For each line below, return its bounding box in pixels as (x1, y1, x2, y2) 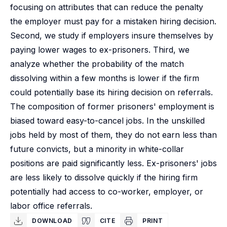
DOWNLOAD (32, 217, 72, 224)
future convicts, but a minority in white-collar (10, 144, 184, 154)
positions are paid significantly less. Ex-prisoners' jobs (10, 158, 217, 168)
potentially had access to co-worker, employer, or (10, 186, 203, 197)
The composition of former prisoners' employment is (10, 101, 214, 111)
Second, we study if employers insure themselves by (10, 30, 213, 41)
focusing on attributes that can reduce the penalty (10, 2, 203, 12)
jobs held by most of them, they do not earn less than (10, 130, 217, 140)
